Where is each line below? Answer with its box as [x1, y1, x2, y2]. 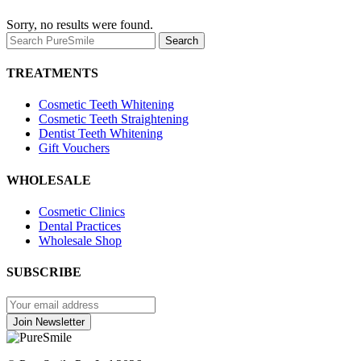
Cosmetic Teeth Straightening [39, 112, 189, 127]
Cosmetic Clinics [39, 204, 125, 218]
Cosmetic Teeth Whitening [39, 98, 174, 112]
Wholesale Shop [39, 233, 122, 247]
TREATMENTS [6, 66, 98, 81]
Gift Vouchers [39, 141, 110, 156]
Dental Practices [39, 218, 121, 233]
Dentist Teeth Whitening [39, 127, 163, 141]
